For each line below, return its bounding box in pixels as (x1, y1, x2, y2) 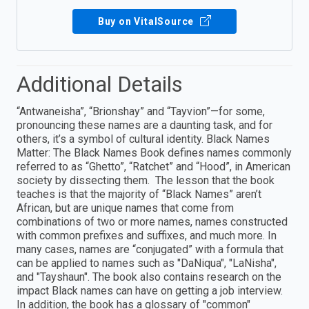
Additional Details (17, 71, 183, 98)
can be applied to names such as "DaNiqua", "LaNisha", (17, 257, 277, 270)
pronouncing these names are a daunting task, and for (17, 119, 272, 132)
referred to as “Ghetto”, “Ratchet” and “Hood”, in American (17, 160, 290, 174)
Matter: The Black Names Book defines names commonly (17, 146, 292, 160)
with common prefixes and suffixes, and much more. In (17, 229, 277, 243)
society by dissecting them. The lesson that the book (17, 174, 275, 188)
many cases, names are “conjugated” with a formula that (17, 243, 283, 257)
